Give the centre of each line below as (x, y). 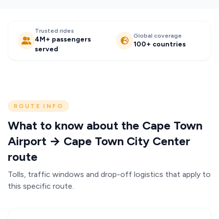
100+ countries (160, 44)
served (47, 49)
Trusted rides (55, 31)
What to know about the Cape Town (105, 125)
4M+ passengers (63, 39)
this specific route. (41, 186)
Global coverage (158, 36)
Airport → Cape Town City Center (99, 141)
